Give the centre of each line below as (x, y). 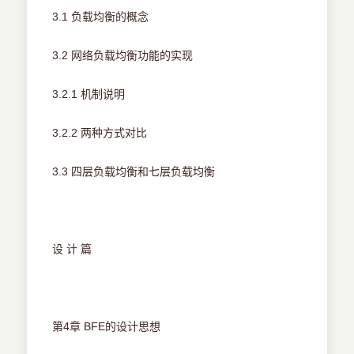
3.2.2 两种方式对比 (100, 133)
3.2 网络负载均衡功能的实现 (123, 56)
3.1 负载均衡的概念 (101, 17)
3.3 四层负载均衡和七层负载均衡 (134, 172)
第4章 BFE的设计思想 (107, 327)
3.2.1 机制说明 (89, 94)
